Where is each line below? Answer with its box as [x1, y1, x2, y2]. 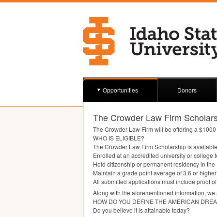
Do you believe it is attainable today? [93, 206, 190, 214]
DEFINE [132, 197, 154, 205]
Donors [177, 86, 197, 94]
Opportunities [103, 86, 138, 94]
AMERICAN [168, 197, 199, 205]
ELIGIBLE [115, 134, 141, 142]
